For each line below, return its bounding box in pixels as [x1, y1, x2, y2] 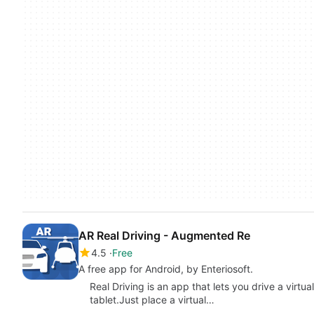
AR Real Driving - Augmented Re [78, 228, 250, 243]
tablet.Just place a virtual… [90, 293, 214, 306]
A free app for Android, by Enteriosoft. [78, 262, 253, 275]
